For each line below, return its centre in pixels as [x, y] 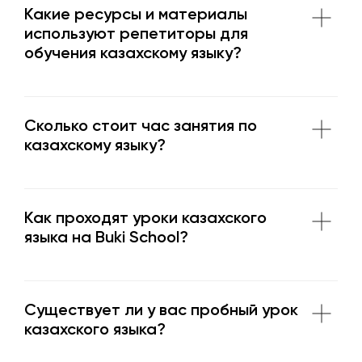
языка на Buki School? [106, 239]
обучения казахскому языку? [133, 55]
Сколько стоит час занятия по [141, 127]
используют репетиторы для [136, 35]
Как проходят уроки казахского [145, 219]
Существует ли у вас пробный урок [161, 311]
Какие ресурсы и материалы [136, 16]
